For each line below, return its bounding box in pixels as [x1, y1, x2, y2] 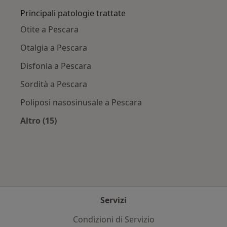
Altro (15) [20, 115, 57, 127]
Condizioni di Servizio [72, 214, 155, 225]
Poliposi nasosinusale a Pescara [20, 97, 142, 108]
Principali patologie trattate [20, 8, 126, 19]
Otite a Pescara [20, 24, 79, 35]
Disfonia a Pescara [20, 60, 91, 72]
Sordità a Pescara [20, 79, 87, 90]
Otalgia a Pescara [20, 42, 87, 54]
